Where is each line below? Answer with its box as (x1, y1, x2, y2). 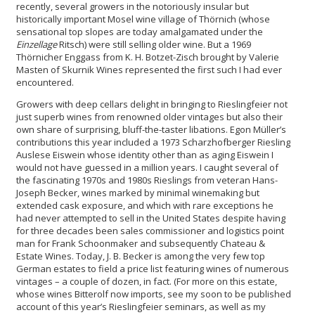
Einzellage (16, 38, 57, 51)
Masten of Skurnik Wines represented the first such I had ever (16, 63, 282, 77)
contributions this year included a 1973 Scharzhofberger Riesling (16, 136, 290, 149)
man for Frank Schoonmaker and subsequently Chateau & (16, 237, 265, 250)
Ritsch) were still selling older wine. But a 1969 (57, 38, 251, 51)
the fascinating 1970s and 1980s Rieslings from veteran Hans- (16, 174, 278, 187)
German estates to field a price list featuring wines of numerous (16, 262, 289, 276)
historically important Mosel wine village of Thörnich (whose (16, 13, 270, 26)
